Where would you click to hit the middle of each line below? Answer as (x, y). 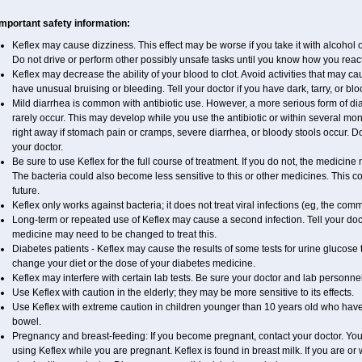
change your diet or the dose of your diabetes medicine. (133, 263)
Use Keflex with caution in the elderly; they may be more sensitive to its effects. (183, 293)
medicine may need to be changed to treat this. (114, 234)
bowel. (26, 322)
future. (25, 191)
